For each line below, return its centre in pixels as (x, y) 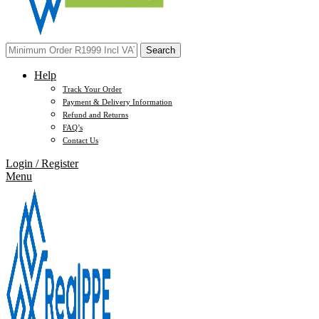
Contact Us (80, 140)
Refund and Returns (95, 114)
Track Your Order (92, 89)
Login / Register (42, 163)
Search (161, 50)
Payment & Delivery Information (117, 101)
